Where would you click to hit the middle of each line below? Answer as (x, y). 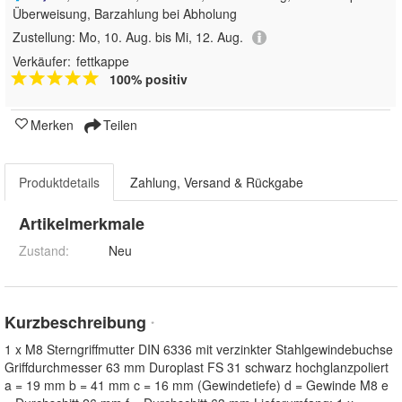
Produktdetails (59, 183)
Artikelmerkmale (82, 224)
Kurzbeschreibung (78, 323)
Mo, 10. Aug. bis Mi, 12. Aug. (161, 36)
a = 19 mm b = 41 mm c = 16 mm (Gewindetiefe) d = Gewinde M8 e (197, 385)
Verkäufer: (42, 61)
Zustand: (44, 251)
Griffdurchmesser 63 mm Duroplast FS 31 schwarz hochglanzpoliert (197, 367)
